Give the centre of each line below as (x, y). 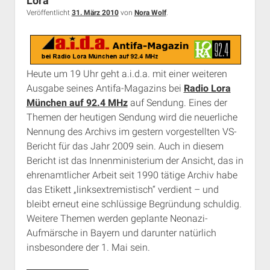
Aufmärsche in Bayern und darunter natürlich (121, 233)
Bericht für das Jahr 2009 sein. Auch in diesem (125, 146)
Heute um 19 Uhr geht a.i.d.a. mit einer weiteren (127, 74)
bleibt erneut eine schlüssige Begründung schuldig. (134, 204)
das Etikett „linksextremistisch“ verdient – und (122, 189)
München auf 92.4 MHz (77, 102)
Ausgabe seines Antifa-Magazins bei (105, 88)
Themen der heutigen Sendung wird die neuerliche (132, 117)
